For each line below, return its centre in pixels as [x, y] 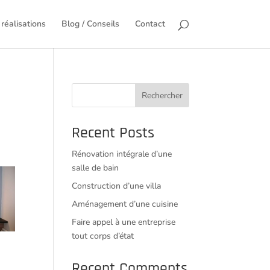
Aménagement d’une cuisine [125, 204]
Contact [150, 24]
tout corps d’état [103, 236]
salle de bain [96, 168]
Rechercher [162, 95]
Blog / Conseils [90, 24]
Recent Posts [113, 133]
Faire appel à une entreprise [124, 222]
